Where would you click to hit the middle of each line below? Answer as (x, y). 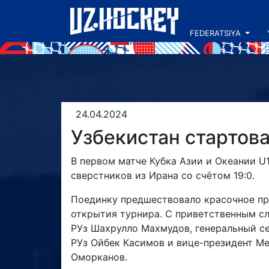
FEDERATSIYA (215, 33)
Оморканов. (99, 257)
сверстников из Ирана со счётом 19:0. (163, 175)
